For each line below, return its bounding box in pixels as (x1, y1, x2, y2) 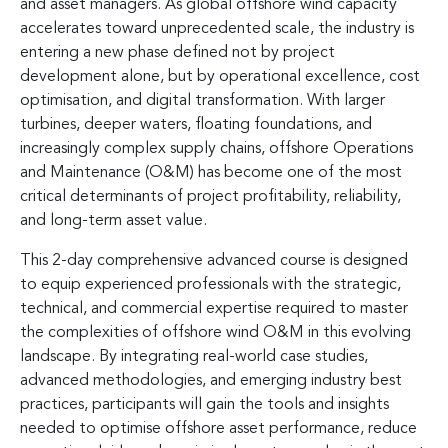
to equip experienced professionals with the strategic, (20, 276, 401, 293)
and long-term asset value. (20, 212, 207, 229)
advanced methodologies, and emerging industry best (20, 372, 402, 389)
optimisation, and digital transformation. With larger (20, 92, 385, 109)
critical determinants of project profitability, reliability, (20, 188, 401, 205)
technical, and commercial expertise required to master (20, 300, 408, 317)
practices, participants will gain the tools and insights (20, 396, 389, 413)
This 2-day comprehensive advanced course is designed (20, 252, 408, 269)
